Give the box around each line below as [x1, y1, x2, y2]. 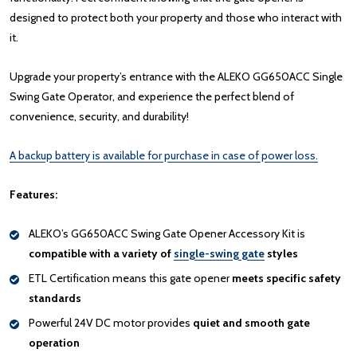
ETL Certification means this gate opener [29, 270, 232, 285]
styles [265, 245, 298, 261]
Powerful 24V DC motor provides [29, 315, 193, 330]
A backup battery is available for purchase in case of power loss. [10, 147, 318, 163]
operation [29, 335, 80, 350]
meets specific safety [232, 270, 341, 285]
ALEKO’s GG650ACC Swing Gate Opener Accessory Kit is [29, 226, 305, 241]
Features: [10, 186, 57, 202]
